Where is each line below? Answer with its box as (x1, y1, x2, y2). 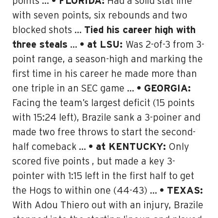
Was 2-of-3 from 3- (126, 40, 204, 50)
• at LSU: (80, 40, 126, 50)
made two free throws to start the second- (12, 127, 196, 137)
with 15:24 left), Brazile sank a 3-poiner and (12, 113, 200, 123)
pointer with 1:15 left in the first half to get (12, 171, 194, 181)
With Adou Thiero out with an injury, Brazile (12, 200, 203, 210)
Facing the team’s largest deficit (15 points (12, 98, 195, 108)
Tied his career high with (84, 25, 196, 35)
